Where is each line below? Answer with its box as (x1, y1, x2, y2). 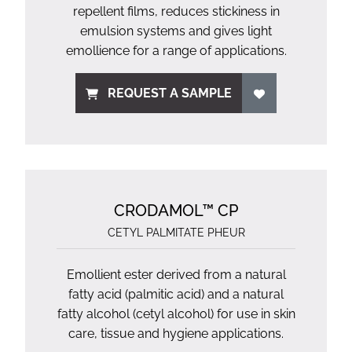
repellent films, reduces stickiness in (72, 4, 280, 19)
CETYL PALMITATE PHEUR (107, 226, 245, 239)
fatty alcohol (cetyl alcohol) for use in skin (57, 306, 295, 321)
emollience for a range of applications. (65, 43, 287, 58)
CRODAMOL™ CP (114, 201, 238, 220)
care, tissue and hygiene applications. (68, 326, 284, 341)
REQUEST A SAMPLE (108, 86, 233, 101)
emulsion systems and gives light (80, 24, 272, 38)
